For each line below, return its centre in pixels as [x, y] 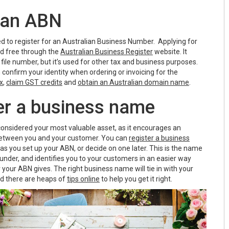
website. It [170, 52]
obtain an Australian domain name [133, 83]
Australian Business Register [107, 52]
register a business [159, 138]
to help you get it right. [136, 179]
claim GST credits [34, 83]
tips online [83, 179]
